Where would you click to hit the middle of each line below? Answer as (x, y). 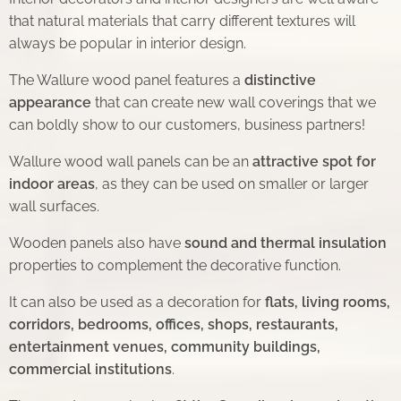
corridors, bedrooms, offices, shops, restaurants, (174, 325)
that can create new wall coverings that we (234, 103)
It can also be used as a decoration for (137, 303)
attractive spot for (314, 162)
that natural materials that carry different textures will (182, 21)
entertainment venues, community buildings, (165, 347)
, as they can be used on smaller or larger (232, 184)
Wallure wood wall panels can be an (131, 162)
